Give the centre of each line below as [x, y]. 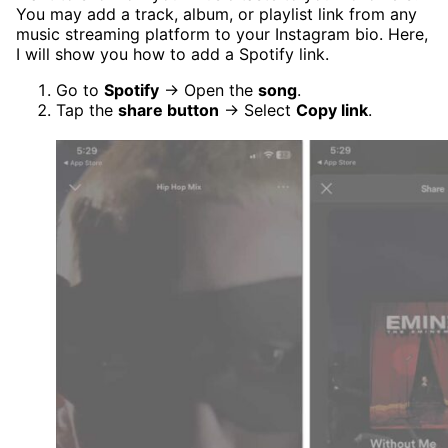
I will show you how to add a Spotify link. [172, 54]
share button [168, 110]
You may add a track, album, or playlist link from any [216, 14]
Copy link [332, 110]
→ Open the [208, 90]
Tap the [87, 110]
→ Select [257, 110]
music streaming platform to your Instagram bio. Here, [222, 34]
